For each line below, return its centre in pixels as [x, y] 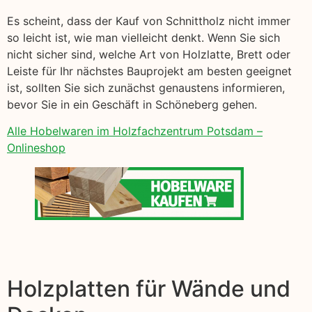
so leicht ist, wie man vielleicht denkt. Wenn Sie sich [143, 37]
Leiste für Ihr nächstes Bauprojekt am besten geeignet [149, 71]
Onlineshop [36, 148]
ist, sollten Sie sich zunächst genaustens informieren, [146, 87]
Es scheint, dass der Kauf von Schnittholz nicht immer [149, 21]
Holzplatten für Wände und [149, 289]
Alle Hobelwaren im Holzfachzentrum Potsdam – [135, 131]
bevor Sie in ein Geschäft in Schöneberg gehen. [132, 104]
